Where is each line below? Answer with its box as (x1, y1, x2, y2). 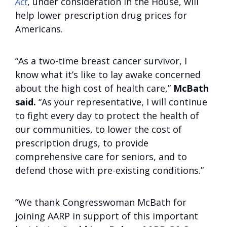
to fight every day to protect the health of (15, 109, 199, 122)
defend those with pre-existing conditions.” (15, 164, 204, 176)
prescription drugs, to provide (15, 137, 148, 149)
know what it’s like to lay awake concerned (15, 68, 201, 81)
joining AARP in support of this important (15, 210, 198, 222)
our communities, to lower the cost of (15, 123, 182, 135)
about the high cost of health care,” (15, 82, 173, 94)
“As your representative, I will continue (39, 96, 207, 108)
